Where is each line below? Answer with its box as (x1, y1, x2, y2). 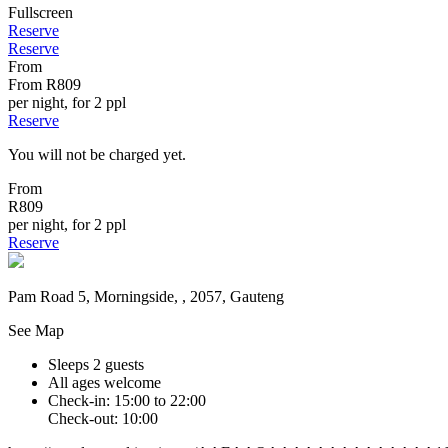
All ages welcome (48, 374, 161, 392)
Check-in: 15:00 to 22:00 (48, 392, 206, 410)
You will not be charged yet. (8, 146, 186, 164)
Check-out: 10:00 (48, 410, 158, 428)
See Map (8, 322, 64, 340)
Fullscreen (8, 4, 73, 22)
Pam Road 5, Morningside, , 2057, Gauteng (8, 288, 284, 306)
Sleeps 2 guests (48, 356, 144, 374)
